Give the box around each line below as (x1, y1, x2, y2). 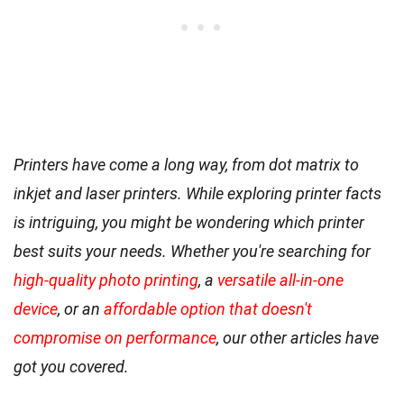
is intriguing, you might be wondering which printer (14, 212, 364, 232)
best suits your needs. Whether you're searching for (14, 241, 371, 261)
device (14, 298, 58, 318)
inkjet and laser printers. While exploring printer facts (14, 183, 381, 203)
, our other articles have (216, 327, 379, 347)
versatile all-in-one (217, 270, 344, 289)
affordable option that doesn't (104, 298, 312, 318)
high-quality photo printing (14, 270, 198, 289)
